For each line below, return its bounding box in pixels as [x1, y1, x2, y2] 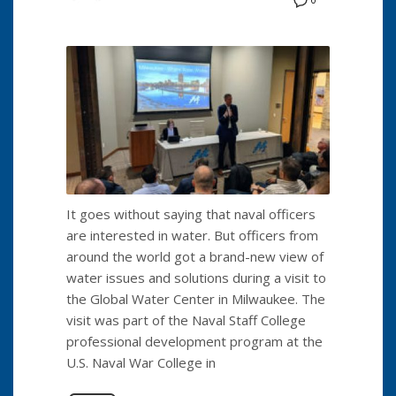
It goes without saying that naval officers [66, 204, 316, 223]
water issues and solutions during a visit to [66, 268, 326, 286]
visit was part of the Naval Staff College [66, 310, 306, 329]
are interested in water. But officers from [66, 225, 318, 244]
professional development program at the [66, 331, 323, 350]
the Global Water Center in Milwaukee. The [66, 289, 325, 308]
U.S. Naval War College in [66, 353, 216, 371]
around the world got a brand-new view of [66, 247, 324, 265]
